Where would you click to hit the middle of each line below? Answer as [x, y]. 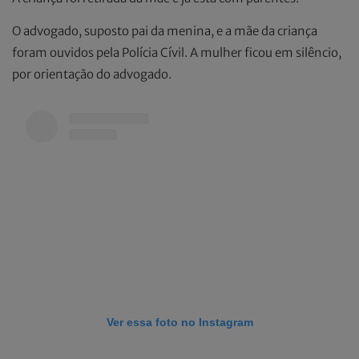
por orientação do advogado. [92, 75]
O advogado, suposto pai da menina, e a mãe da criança [165, 31]
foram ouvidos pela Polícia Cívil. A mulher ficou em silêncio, [177, 53]
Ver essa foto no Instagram [179, 323]
